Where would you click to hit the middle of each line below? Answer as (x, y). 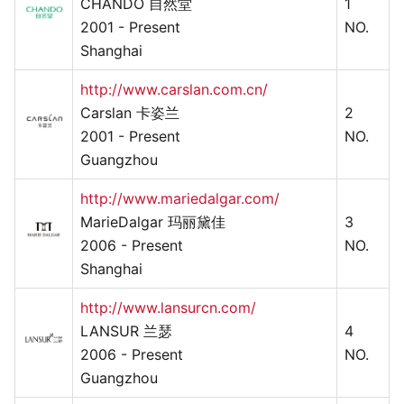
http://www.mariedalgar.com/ (180, 198)
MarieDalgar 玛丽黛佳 (153, 221)
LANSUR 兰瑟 (126, 331)
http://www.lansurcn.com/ (168, 307)
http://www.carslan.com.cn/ (174, 89)
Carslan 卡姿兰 (130, 112)
